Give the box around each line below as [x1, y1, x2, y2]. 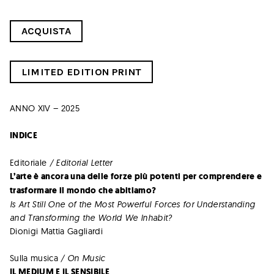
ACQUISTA [21, 25, 72, 37]
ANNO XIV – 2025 [10, 102, 80, 114]
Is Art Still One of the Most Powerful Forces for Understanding [10, 198, 256, 210]
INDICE [10, 129, 37, 141]
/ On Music [57, 252, 105, 264]
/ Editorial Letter [46, 157, 113, 168]
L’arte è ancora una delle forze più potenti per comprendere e [10, 170, 262, 182]
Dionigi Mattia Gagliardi [10, 225, 103, 237]
